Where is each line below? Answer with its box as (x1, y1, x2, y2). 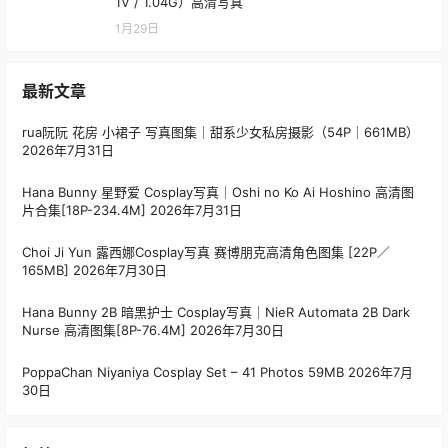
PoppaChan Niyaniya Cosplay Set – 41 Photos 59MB (22, 364, 344, 381)
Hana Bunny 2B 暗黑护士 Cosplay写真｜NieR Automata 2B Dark (22, 304, 410, 321)
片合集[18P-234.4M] (22, 202, 146, 219)
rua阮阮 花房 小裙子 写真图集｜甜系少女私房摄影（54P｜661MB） (22, 124, 419, 141)
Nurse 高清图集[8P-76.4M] (22, 322, 186, 339)
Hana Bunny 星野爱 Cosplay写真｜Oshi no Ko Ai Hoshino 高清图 (22, 184, 414, 201)
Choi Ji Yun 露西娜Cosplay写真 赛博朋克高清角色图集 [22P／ (22, 244, 390, 261)
